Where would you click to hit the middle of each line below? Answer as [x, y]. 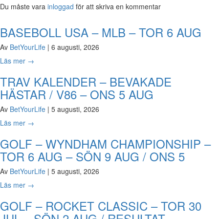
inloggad [61, 7]
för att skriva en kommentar [117, 7]
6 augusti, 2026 [75, 47]
